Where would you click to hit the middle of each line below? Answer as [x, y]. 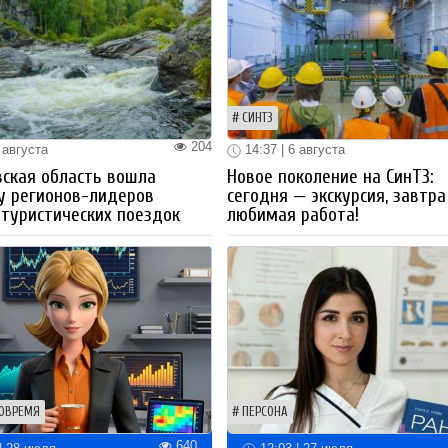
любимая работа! [293, 214]
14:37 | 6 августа [293, 149]
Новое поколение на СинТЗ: [331, 176]
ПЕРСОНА [265, 412]
